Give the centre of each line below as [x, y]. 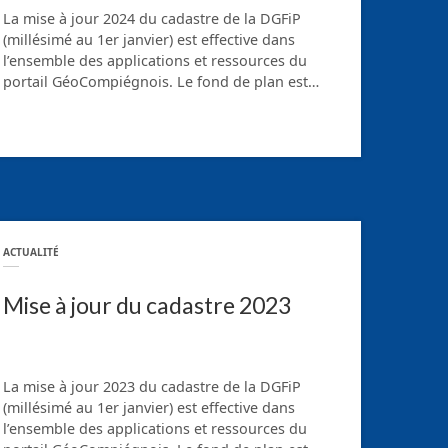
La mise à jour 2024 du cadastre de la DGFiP [152, 19]
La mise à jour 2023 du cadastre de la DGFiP [152, 387]
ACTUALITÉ [31, 252]
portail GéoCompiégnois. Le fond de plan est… [161, 82]
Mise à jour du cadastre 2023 [147, 304]
